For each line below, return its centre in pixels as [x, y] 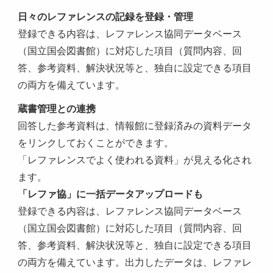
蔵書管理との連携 [57, 109]
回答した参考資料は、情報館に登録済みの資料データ [135, 126]
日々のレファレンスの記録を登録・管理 [106, 17]
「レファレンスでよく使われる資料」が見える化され [135, 160]
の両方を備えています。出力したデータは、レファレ [135, 262]
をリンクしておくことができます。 [96, 143]
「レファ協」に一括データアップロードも [111, 194]
